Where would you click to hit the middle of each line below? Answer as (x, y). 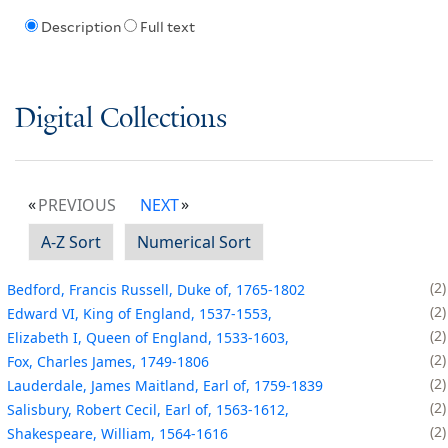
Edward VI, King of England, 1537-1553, (139, 313)
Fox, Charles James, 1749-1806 (108, 361)
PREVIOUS (77, 204)
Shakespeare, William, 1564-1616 (117, 433)
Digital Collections (121, 119)
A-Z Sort (71, 241)
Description (80, 27)
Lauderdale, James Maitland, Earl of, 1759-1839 (165, 385)
